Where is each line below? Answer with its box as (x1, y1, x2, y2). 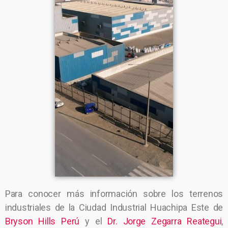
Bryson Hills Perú (5, 216, 80, 226)
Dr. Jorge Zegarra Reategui (107, 216, 222, 226)
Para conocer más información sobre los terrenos (5, 188, 223, 199)
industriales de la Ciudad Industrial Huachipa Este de (5, 202, 223, 213)
